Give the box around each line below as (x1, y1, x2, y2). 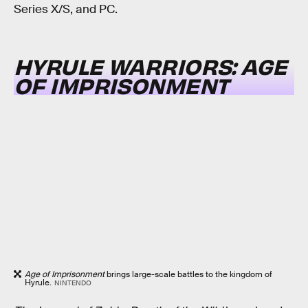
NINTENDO (54, 278, 91, 288)
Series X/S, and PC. (14, 2, 118, 17)
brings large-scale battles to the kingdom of (104, 269, 272, 280)
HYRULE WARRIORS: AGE (14, 51, 287, 80)
